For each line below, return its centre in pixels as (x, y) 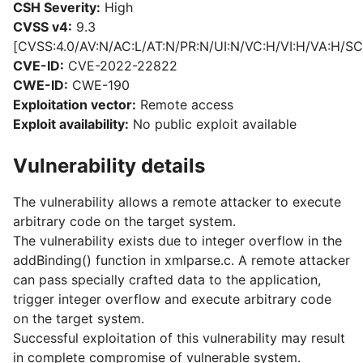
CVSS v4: (43, 27)
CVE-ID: (38, 66)
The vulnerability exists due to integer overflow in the (177, 241)
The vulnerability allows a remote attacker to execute (177, 202)
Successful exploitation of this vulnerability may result (179, 338)
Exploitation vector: (75, 105)
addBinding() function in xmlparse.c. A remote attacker (181, 260)
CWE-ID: (41, 85)
